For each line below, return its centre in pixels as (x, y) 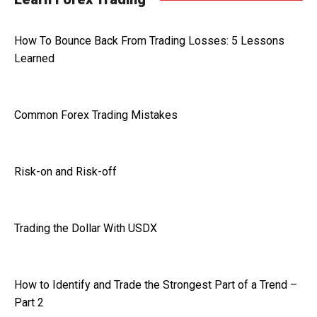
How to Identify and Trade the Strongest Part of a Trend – (156, 284)
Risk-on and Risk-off (65, 171)
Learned (34, 58)
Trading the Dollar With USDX (86, 228)
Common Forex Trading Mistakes (96, 115)
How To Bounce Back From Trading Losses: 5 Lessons (149, 40)
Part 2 (29, 302)
